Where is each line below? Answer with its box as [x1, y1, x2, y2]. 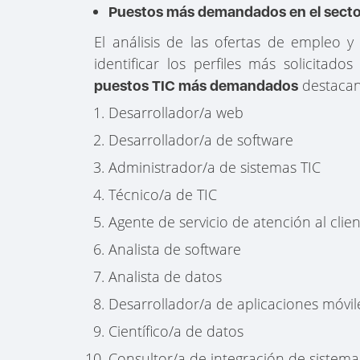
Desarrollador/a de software [108, 130, 294, 150]
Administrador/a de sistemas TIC [108, 157, 321, 178]
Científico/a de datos [108, 321, 244, 342]
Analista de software [108, 239, 242, 260]
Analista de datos [108, 267, 223, 287]
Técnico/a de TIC [108, 185, 218, 205]
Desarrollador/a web [108, 103, 244, 123]
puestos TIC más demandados [94, 77, 299, 95]
